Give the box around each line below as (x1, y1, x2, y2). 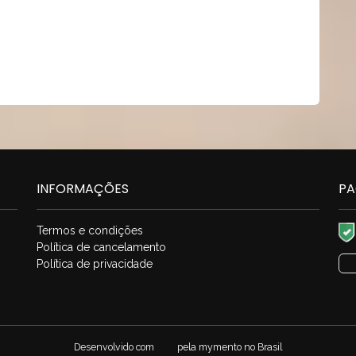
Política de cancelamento (37, 241, 166, 253)
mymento (199, 341, 242, 353)
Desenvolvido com (73, 341, 157, 353)
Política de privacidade (37, 257, 153, 270)
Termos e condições (37, 224, 143, 237)
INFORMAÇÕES (37, 180, 129, 198)
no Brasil (242, 341, 283, 353)
